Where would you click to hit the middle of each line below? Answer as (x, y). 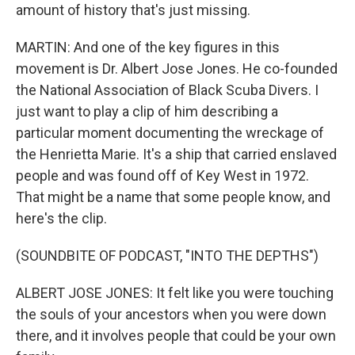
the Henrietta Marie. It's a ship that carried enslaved (176, 154)
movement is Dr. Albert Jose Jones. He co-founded (177, 69)
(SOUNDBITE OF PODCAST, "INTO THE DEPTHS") (167, 256)
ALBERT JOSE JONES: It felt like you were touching (175, 293)
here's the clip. (61, 218)
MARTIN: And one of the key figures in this (148, 47)
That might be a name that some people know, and (173, 197)
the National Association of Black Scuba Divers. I (167, 90)
